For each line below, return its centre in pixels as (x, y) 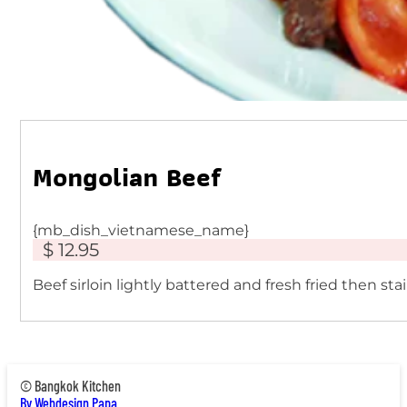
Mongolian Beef (128, 177)
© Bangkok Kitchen (70, 386)
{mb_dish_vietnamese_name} (141, 229)
